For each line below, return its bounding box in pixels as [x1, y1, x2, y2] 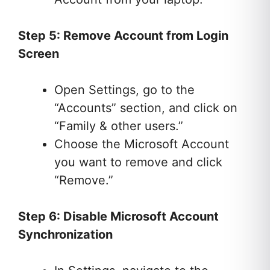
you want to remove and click [54, 155, 222, 170]
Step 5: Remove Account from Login [18, 28, 228, 43]
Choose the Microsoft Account [54, 137, 229, 152]
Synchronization [18, 227, 113, 242]
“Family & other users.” [54, 119, 183, 134]
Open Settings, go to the [54, 83, 195, 98]
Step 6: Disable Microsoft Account [18, 209, 219, 224]
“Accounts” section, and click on [54, 101, 237, 116]
